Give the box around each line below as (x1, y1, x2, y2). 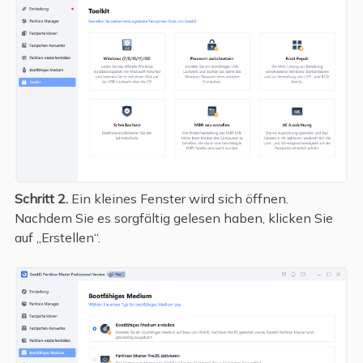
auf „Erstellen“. (14, 229, 100, 246)
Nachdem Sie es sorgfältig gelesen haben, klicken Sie (14, 210, 333, 227)
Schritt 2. (14, 190, 68, 207)
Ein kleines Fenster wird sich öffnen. (67, 190, 288, 207)
